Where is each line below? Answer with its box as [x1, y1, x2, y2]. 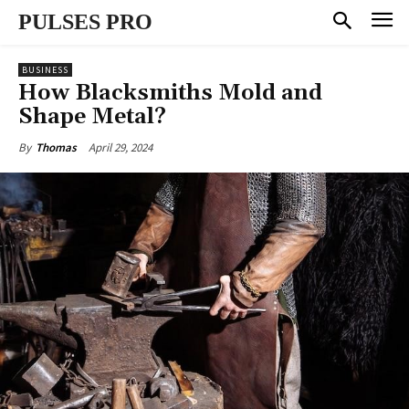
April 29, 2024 [89, 139, 152, 155]
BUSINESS [22, 63, 68, 76]
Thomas [36, 139, 77, 155]
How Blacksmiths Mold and [18, 79, 322, 107]
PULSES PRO [18, 10, 152, 34]
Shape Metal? [18, 102, 166, 131]
